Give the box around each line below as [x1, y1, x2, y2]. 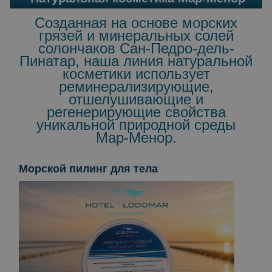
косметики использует [62, 66, 210, 82]
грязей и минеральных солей [38, 27, 234, 44]
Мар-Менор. [95, 129, 177, 146]
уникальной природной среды [36, 117, 236, 133]
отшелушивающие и [69, 91, 203, 107]
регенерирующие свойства [46, 104, 226, 120]
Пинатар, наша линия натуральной [19, 53, 253, 69]
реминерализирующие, [58, 78, 214, 95]
